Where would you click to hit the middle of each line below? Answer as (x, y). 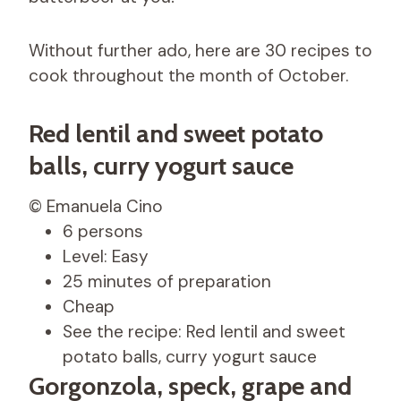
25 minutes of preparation (167, 281)
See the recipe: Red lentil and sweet (204, 331)
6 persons (103, 231)
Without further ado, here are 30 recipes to (200, 50)
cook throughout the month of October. (188, 75)
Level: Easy (106, 256)
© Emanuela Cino (96, 206)
